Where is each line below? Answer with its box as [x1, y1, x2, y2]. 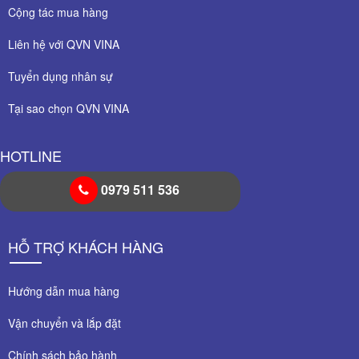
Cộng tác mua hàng [8, 3, 108, 20]
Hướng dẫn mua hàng [8, 282, 119, 299]
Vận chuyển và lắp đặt [8, 314, 121, 331]
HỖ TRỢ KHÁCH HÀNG [8, 236, 163, 257]
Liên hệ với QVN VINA [8, 35, 119, 52]
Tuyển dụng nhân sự [8, 67, 113, 84]
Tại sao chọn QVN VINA [8, 99, 129, 116]
